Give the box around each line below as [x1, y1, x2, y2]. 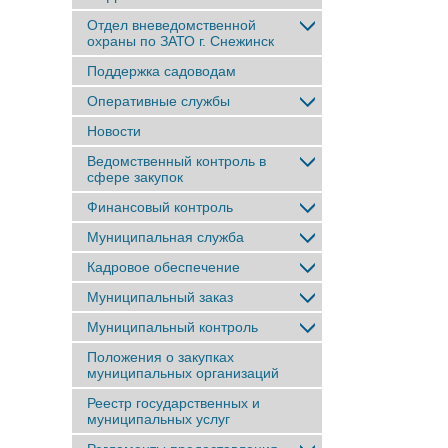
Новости [87, 123, 141, 139]
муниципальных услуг [87, 411, 230, 427]
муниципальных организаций [87, 365, 279, 381]
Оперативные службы [87, 93, 230, 109]
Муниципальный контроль [87, 319, 258, 335]
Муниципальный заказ [87, 289, 233, 305]
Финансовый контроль [87, 199, 233, 215]
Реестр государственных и [87, 395, 260, 411]
